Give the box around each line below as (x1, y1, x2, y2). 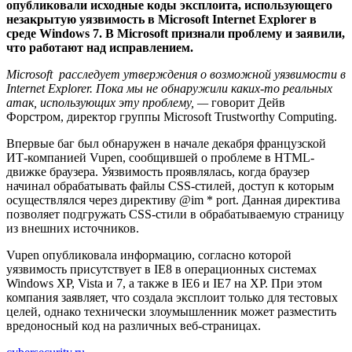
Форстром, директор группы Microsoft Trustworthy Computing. (6, 110, 337, 124)
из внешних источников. (6, 222, 139, 236)
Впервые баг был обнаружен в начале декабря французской (6, 137, 326, 151)
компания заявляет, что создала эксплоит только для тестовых (6, 291, 338, 305)
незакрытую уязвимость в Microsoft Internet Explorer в (6, 13, 317, 27)
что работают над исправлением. (6, 41, 193, 55)
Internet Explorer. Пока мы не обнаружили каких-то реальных (6, 82, 332, 96)
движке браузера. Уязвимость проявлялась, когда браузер (6, 165, 310, 179)
